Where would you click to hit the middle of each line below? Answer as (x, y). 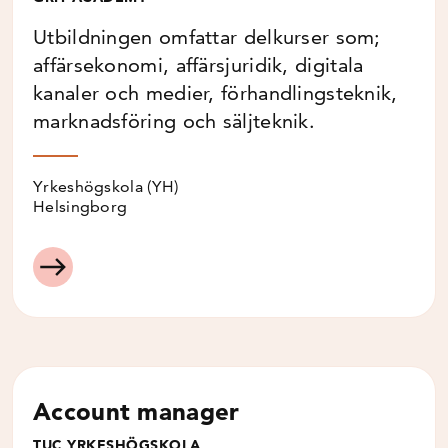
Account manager (136, 411)
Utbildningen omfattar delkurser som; (207, 36)
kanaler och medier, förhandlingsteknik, (215, 92)
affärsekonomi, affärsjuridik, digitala (198, 64)
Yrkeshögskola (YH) (106, 186)
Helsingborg (80, 206)
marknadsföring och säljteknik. (174, 120)
